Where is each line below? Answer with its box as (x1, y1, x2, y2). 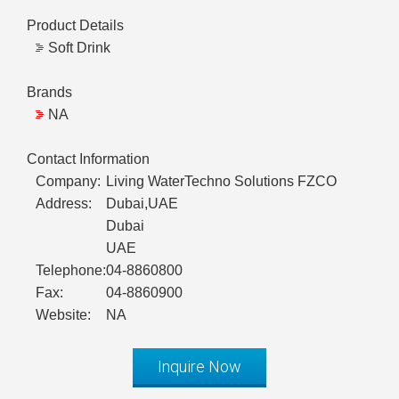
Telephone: (36, 263, 106, 279)
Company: (36, 174, 101, 190)
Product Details (27, 18, 124, 34)
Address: (36, 196, 92, 212)
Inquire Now (158, 357, 241, 377)
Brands (27, 85, 72, 101)
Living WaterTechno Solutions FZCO (106, 174, 337, 190)
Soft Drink (48, 40, 110, 56)
